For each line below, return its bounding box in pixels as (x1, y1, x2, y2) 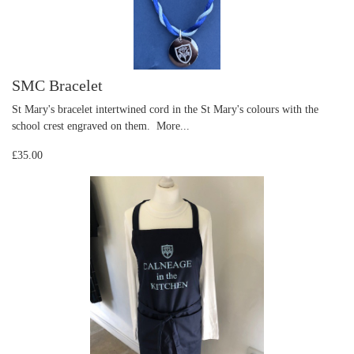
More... (156, 119, 190, 133)
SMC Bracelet (12, 77, 103, 95)
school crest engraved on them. (12, 119, 156, 133)
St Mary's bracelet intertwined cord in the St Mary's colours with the (12, 103, 318, 116)
